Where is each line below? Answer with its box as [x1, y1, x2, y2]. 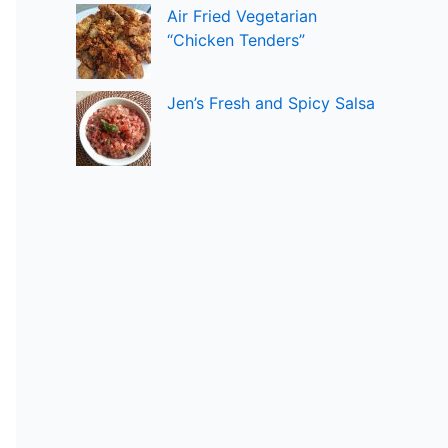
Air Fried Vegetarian [167, 6, 317, 26]
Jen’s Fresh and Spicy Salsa [167, 93, 375, 113]
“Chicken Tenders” [167, 30, 305, 50]
